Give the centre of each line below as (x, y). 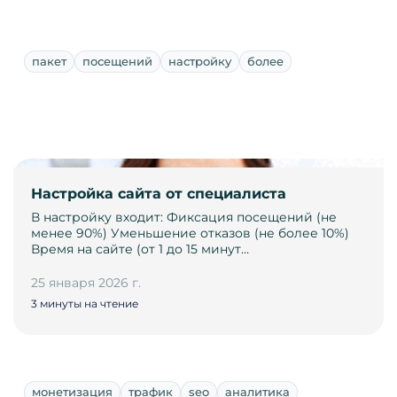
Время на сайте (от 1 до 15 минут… (140, 249)
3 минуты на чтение (85, 304)
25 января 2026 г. (86, 283)
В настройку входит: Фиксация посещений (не (184, 218)
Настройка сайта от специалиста (159, 194)
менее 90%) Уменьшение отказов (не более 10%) (190, 234)
